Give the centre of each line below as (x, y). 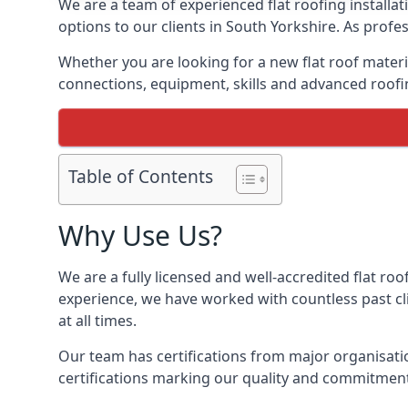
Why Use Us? (140, 235)
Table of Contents (141, 177)
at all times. (97, 321)
